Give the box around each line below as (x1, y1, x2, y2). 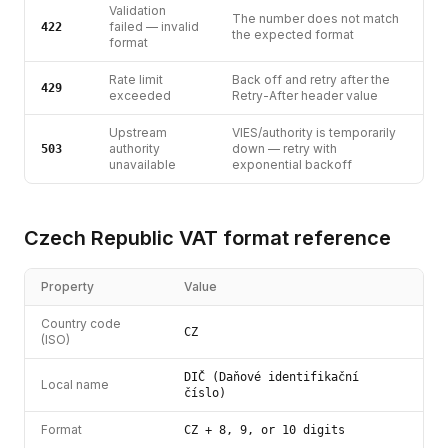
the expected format (232, 27, 354, 42)
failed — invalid (109, 19, 199, 34)
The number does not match (232, 11, 399, 26)
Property (41, 279, 94, 294)
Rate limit (109, 72, 163, 87)
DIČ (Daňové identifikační (184, 370, 359, 384)
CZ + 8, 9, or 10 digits (184, 423, 345, 437)
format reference (218, 226, 391, 250)
